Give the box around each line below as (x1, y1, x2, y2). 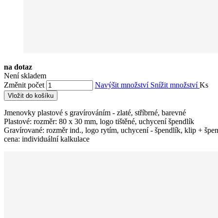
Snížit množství (150, 80, 200, 89)
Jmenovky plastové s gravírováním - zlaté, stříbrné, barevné (4, 108, 186, 117)
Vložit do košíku (8, 91, 54, 99)
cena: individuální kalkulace (4, 134, 90, 143)
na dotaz (4, 62, 32, 71)
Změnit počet (4, 80, 44, 89)
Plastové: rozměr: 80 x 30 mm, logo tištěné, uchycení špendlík (4, 117, 194, 126)
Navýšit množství (95, 80, 150, 89)
